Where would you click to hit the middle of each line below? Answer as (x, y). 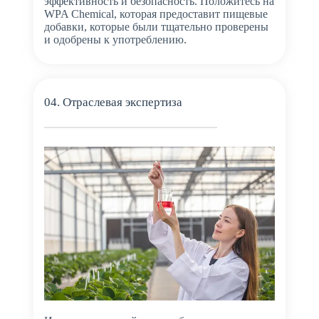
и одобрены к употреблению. (115, 40)
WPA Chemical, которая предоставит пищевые (156, 14)
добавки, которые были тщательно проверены (156, 27)
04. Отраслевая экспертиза (113, 103)
